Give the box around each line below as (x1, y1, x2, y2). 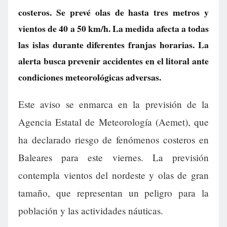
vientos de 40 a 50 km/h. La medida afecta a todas (18, 22, 209, 35)
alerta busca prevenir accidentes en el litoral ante (18, 54, 209, 67)
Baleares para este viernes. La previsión (18, 151, 209, 164)
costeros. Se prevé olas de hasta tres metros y (18, 6, 209, 19)
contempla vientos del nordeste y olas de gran (18, 169, 209, 182)
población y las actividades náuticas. (18, 204, 163, 217)
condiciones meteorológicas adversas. (18, 70, 161, 84)
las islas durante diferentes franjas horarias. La (18, 38, 209, 51)
